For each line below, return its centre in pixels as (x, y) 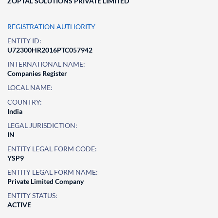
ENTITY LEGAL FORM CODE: (52, 149)
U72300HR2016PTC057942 (50, 50)
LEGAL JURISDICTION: (42, 125)
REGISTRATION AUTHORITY (51, 27)
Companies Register (37, 73)
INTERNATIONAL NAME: (46, 64)
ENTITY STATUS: (32, 195)
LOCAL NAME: (30, 87)
